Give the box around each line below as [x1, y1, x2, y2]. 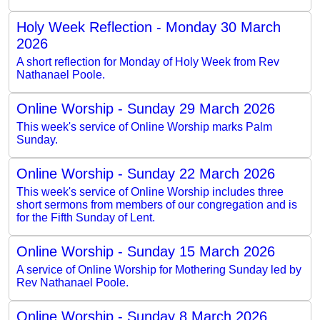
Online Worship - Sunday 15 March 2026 [16, 243, 275, 259]
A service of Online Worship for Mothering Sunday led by [16, 263, 301, 276]
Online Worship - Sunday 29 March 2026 [16, 100, 275, 116]
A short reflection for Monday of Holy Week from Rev [16, 55, 279, 68]
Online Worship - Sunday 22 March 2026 [16, 165, 275, 181]
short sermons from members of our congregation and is [16, 198, 297, 211]
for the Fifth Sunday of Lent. [16, 211, 155, 224]
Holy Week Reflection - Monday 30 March [16, 19, 281, 35]
